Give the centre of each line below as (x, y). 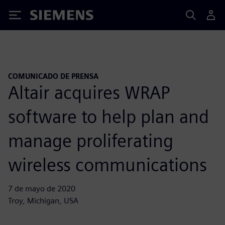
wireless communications (107, 164)
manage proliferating (91, 140)
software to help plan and (108, 116)
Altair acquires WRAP (89, 92)
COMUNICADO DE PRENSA (53, 76)
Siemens (47, 17)
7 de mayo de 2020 (42, 188)
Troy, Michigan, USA (43, 200)
